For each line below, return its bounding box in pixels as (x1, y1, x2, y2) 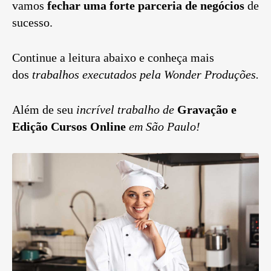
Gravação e (177, 103, 237, 117)
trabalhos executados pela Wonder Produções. (29, 68, 259, 82)
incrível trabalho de (73, 103, 177, 117)
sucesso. (12, 16, 53, 30)
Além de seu (12, 103, 73, 117)
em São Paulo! (129, 120, 200, 134)
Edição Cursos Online (12, 120, 129, 134)
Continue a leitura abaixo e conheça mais (12, 51, 214, 65)
